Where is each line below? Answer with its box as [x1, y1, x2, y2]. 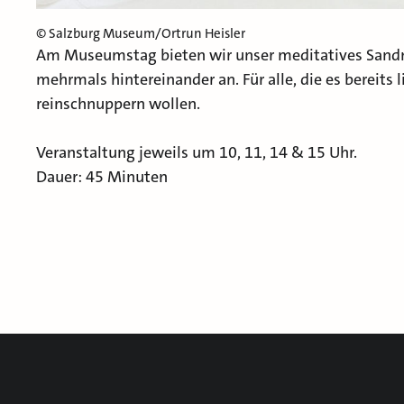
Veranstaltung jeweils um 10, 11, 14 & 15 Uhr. [36, 142, 357, 164]
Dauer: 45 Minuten [36, 166, 168, 188]
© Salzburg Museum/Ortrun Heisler [36, 24, 245, 43]
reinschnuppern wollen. [36, 93, 200, 115]
